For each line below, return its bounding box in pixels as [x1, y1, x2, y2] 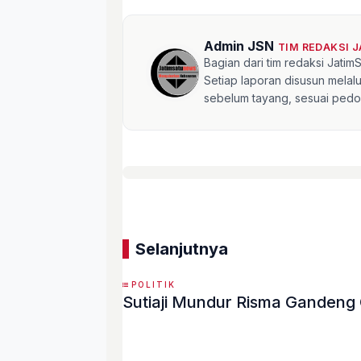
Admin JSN [204, 37, 274, 54]
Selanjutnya [135, 239, 228, 259]
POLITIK [131, 279, 176, 289]
